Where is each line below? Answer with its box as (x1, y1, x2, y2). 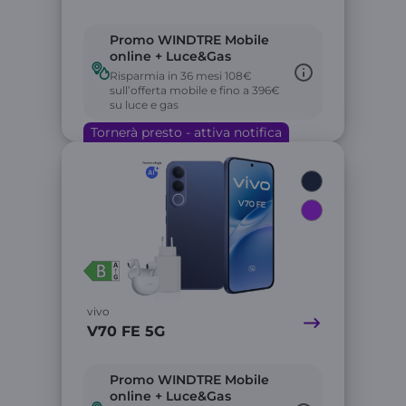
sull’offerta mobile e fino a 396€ (110, 83, 280, 97)
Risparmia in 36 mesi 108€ (110, 69, 252, 82)
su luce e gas (110, 98, 179, 111)
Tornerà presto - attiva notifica (91, 124, 282, 140)
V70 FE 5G (87, 323, 165, 340)
